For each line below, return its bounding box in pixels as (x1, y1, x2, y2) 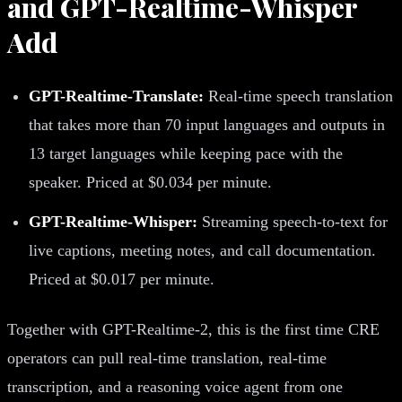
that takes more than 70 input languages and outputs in (29, 115, 385, 134)
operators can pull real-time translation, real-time (7, 348, 327, 367)
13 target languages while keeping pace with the (29, 144, 343, 162)
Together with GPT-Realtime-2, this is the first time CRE (7, 319, 380, 338)
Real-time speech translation (204, 86, 393, 105)
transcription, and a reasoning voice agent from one (7, 377, 343, 396)
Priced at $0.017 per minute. (29, 269, 214, 288)
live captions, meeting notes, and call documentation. (29, 240, 376, 259)
